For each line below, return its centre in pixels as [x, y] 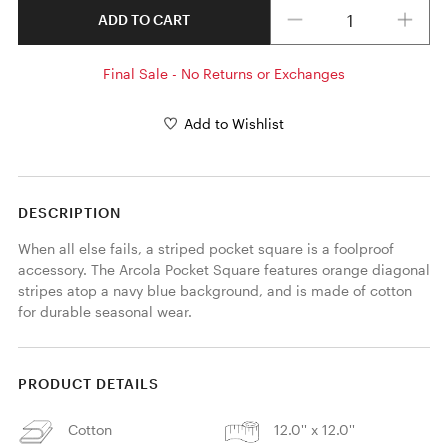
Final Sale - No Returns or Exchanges [224, 73]
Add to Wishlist [234, 124]
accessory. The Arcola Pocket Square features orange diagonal [223, 269]
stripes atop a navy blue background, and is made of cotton [214, 290]
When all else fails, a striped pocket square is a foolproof [205, 248]
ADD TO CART [144, 20]
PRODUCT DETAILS [88, 383]
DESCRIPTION [69, 212]
